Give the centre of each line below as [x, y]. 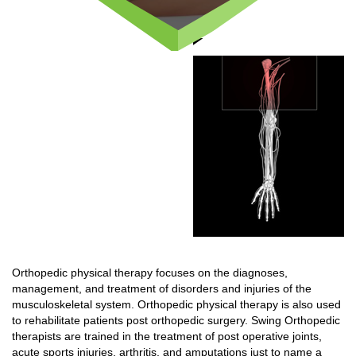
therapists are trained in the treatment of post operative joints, [167, 336]
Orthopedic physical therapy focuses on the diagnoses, [150, 273]
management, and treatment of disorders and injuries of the [162, 288]
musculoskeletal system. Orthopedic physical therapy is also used [176, 304]
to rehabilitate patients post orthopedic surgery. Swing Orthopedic [176, 320]
